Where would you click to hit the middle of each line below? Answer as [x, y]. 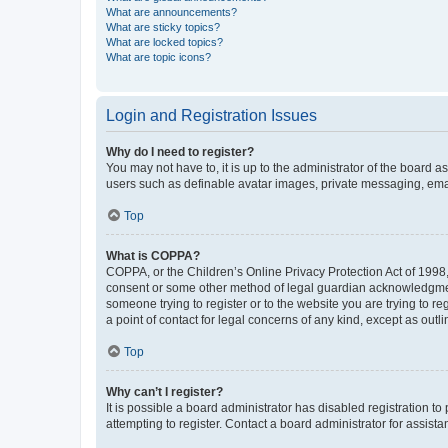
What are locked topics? [164, 41]
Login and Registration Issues [211, 115]
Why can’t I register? [164, 391]
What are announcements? [171, 11]
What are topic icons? [158, 56]
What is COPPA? [153, 255]
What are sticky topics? [163, 26]
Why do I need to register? [180, 151]
